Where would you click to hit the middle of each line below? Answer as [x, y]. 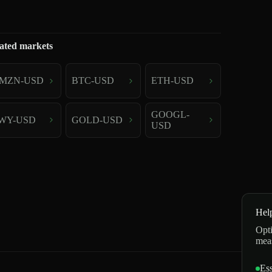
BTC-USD [93, 81]
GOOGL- [171, 114]
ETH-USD [173, 81]
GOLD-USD [97, 120]
